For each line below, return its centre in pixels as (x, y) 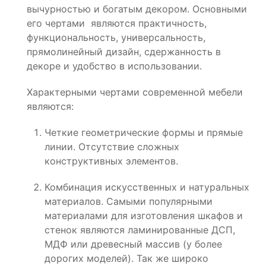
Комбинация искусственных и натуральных (147, 187)
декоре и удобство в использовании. (114, 66)
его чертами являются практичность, (117, 23)
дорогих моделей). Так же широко (126, 258)
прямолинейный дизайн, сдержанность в (124, 51)
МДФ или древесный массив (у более (133, 244)
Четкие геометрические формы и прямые (144, 132)
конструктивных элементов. (111, 161)
